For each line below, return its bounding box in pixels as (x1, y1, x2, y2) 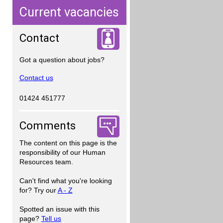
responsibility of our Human (19, 148, 106, 157)
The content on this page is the (19, 139, 117, 147)
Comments (19, 119, 76, 132)
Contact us (19, 73, 53, 82)
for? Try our (19, 186, 58, 195)
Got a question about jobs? (19, 55, 107, 64)
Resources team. (19, 158, 73, 166)
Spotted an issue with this (19, 205, 100, 214)
